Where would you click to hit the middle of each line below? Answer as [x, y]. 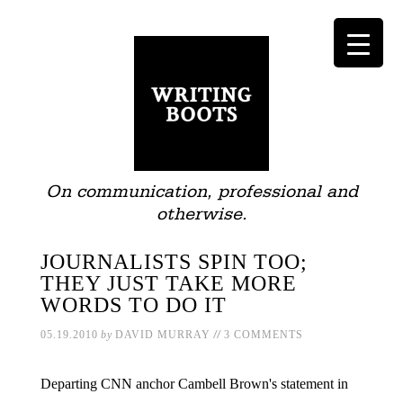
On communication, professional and [201, 192]
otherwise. [201, 214]
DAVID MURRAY [162, 335]
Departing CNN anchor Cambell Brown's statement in [194, 384]
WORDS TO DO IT [133, 305]
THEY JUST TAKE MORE [168, 283]
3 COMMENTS [263, 335]
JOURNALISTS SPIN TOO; [174, 262]
